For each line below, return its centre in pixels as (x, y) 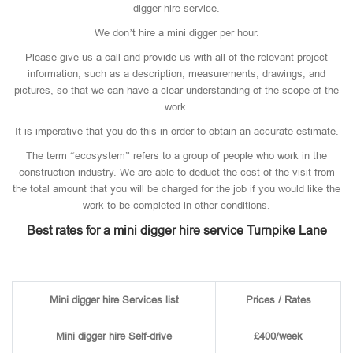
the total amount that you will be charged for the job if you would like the (176, 189)
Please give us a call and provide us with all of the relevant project (176, 57)
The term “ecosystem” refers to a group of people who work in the (176, 156)
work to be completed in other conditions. (176, 205)
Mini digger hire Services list (114, 300)
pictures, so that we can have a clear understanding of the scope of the (176, 90)
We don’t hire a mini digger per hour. (176, 33)
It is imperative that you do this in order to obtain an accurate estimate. (176, 131)
